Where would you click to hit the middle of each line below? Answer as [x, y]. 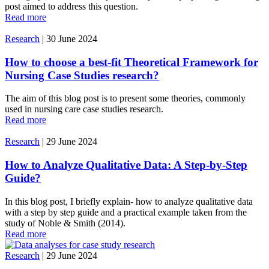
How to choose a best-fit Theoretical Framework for [131, 62]
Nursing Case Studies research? [82, 75]
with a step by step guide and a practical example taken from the [126, 212]
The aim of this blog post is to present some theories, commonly [125, 98]
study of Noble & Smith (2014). [65, 223]
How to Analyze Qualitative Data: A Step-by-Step [126, 165]
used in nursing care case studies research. [84, 109]
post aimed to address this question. [71, 6]
